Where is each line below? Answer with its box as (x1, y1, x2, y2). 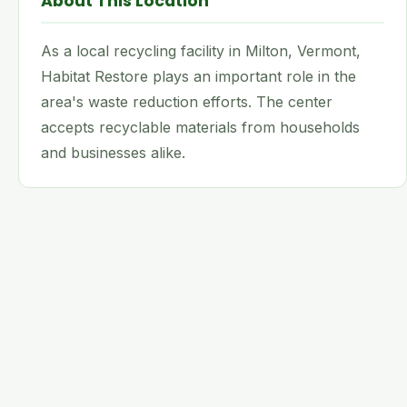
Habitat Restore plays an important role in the (41, 67, 356, 85)
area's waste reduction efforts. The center (41, 93, 333, 111)
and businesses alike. (41, 144, 185, 162)
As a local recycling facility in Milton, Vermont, (41, 42, 361, 60)
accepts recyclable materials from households (41, 118, 360, 136)
